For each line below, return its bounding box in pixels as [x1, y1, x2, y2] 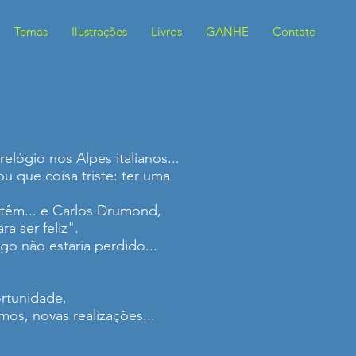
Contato [273, 24, 316, 39]
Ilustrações [72, 24, 127, 39]
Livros [151, 24, 182, 39]
